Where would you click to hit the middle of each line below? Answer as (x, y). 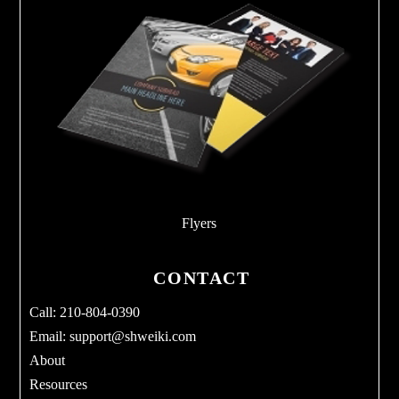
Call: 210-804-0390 (85, 312)
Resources (59, 384)
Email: (50, 336)
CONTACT (202, 277)
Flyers (199, 223)
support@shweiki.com (133, 336)
